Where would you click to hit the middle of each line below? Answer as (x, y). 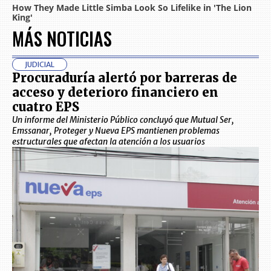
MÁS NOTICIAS (62, 39)
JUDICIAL (40, 65)
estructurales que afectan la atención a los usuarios (109, 142)
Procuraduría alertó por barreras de (125, 78)
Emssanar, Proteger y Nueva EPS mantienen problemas (116, 131)
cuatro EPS (46, 107)
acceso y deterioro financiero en (115, 93)
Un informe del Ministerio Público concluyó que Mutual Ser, (123, 120)
